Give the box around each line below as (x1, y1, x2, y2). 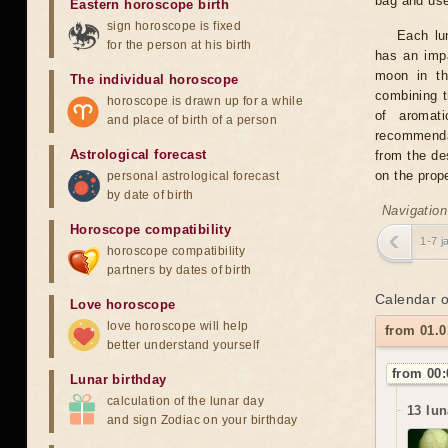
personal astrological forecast (107, 169, 279, 183)
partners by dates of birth (107, 263, 252, 277)
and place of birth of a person (107, 113, 277, 127)
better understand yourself (107, 338, 260, 352)
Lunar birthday (70, 372, 167, 387)
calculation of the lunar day (107, 394, 265, 408)
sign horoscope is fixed (107, 19, 242, 33)
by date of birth (107, 188, 194, 202)
